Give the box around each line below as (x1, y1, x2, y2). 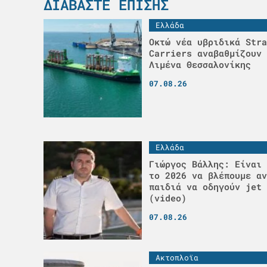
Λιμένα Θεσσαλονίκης (148, 58, 251, 71)
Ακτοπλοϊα (155, 252, 198, 263)
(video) (148, 192, 187, 204)
